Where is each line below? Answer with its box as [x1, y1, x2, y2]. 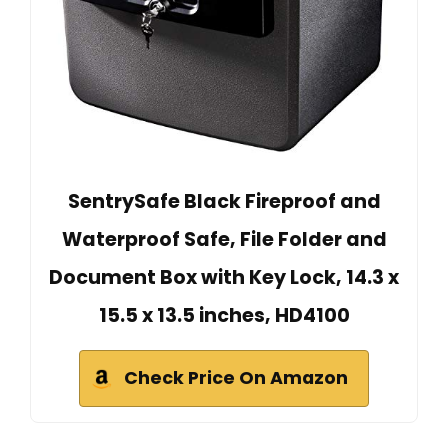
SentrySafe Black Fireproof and [67, 187, 381, 215]
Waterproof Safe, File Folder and [61, 225, 387, 253]
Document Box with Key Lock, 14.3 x [49, 263, 399, 291]
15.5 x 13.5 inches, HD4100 [98, 301, 350, 329]
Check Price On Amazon [124, 365, 348, 390]
